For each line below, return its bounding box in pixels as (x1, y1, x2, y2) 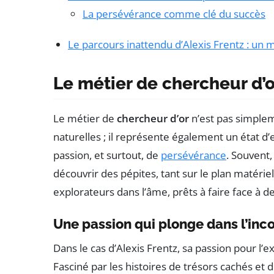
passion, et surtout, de (53, 147, 161, 162)
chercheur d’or (117, 111, 189, 125)
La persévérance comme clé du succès (83, 6, 265, 21)
